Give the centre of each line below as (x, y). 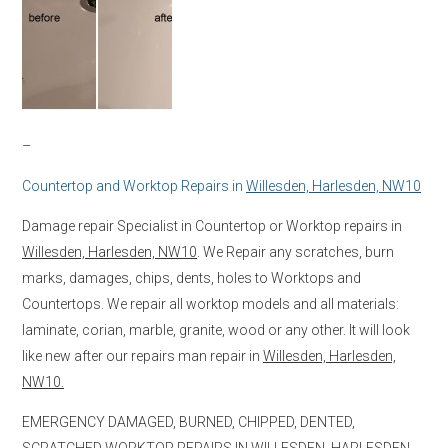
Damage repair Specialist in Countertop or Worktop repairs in (212, 225)
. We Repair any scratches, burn (295, 251)
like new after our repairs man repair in (142, 355)
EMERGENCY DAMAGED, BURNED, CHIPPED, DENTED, (188, 421)
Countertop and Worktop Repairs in (134, 185)
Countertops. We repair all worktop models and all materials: (210, 303)
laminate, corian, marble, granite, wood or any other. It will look (216, 329)
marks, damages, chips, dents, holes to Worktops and (191, 277)
